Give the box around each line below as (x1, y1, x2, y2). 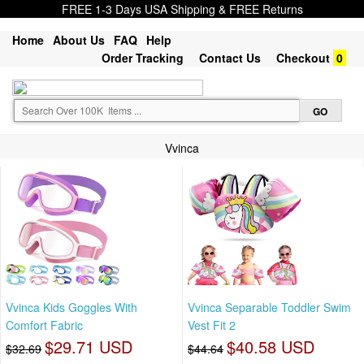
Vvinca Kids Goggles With (6, 299, 137, 316)
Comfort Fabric (6, 317, 83, 334)
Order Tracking (102, 50, 184, 66)
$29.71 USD (45, 335, 132, 359)
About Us (53, 32, 105, 48)
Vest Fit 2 (188, 317, 236, 334)
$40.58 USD (227, 335, 314, 359)
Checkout (276, 50, 330, 66)
